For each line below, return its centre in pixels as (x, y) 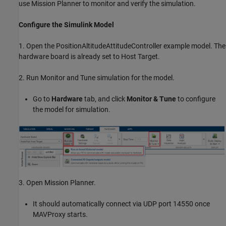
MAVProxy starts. (60, 215)
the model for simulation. (72, 109)
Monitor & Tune (151, 99)
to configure (196, 99)
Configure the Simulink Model (66, 24)
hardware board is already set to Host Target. (89, 56)
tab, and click (105, 99)
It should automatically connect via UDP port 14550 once (121, 204)
